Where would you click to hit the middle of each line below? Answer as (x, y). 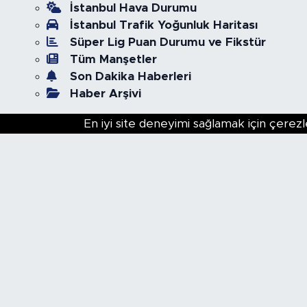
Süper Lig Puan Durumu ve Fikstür (168, 42)
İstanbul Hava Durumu (133, 8)
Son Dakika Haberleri (130, 76)
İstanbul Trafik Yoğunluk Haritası (163, 25)
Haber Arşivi (105, 94)
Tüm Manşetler (113, 59)
